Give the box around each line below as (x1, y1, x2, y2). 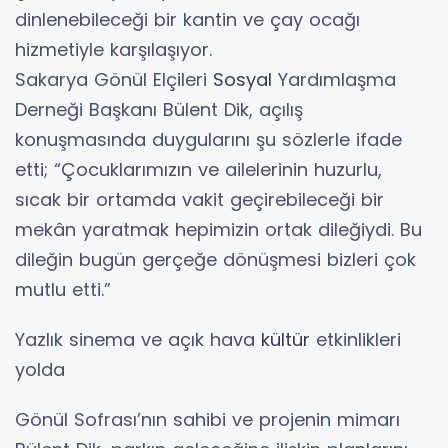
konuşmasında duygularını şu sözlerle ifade (15, 127, 402, 153)
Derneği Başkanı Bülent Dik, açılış (15, 97, 303, 123)
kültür (261, 327, 310, 353)
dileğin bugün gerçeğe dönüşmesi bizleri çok (15, 247, 416, 273)
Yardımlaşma (272, 67, 396, 93)
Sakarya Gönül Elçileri (15, 67, 213, 93)
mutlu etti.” (15, 277, 111, 303)
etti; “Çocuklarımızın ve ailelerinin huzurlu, (15, 157, 382, 183)
